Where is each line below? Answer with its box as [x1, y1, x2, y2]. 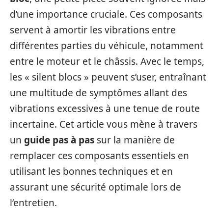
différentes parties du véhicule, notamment [10, 39, 203, 52]
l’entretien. [10, 196, 57, 209]
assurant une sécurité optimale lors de [10, 181, 181, 193]
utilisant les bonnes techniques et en [10, 165, 173, 178]
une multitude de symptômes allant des [10, 86, 187, 99]
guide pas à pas [24, 134, 94, 146]
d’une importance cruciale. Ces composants [10, 8, 202, 21]
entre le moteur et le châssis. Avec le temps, [10, 55, 204, 68]
